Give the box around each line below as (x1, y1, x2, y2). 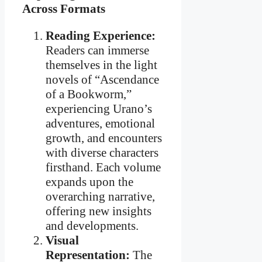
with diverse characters (46, 146, 158, 160)
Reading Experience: (46, 29, 156, 43)
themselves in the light (46, 58, 157, 73)
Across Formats (22, 2, 105, 16)
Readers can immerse (46, 43, 149, 58)
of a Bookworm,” (46, 87, 132, 102)
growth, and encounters (46, 131, 162, 146)
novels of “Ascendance (46, 73, 159, 87)
